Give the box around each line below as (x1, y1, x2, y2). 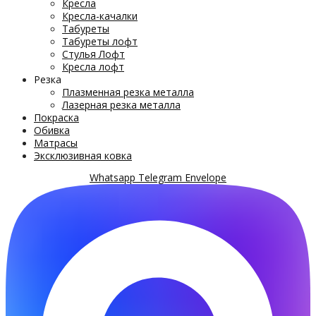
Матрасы (34, 136, 78, 150)
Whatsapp (90, 171, 135, 184)
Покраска (34, 111, 79, 124)
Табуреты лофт (62, 35, 138, 48)
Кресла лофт (62, 60, 124, 73)
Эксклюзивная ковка (34, 149, 132, 162)
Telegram (138, 171, 182, 184)
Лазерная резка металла (62, 98, 181, 111)
